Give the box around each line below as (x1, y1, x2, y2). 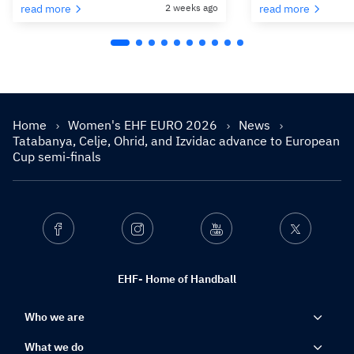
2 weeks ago (165, 2, 218, 14)
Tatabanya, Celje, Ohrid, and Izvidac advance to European (13, 133, 340, 149)
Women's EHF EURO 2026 (68, 117, 220, 134)
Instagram (143, 222, 192, 235)
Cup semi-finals (13, 149, 101, 165)
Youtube (222, 222, 264, 235)
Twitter (301, 222, 337, 235)
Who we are (24, 310, 85, 325)
